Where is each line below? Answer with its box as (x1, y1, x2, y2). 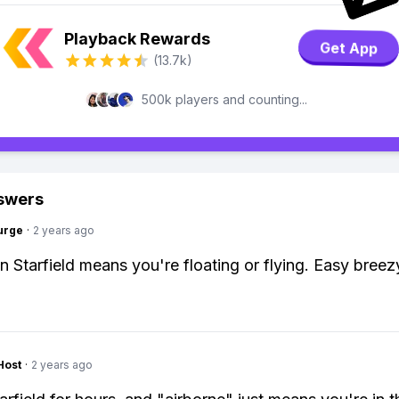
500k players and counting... (142, 92, 307, 107)
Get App (319, 38, 379, 58)
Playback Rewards (64, 29, 210, 48)
